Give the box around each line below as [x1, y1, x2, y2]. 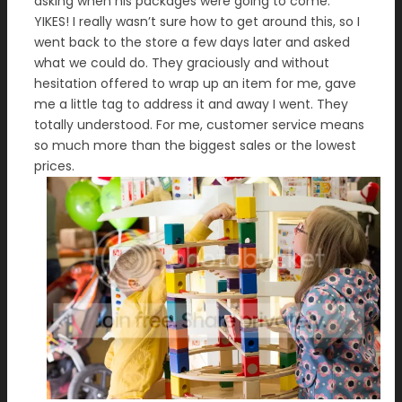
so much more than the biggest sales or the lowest [34, 136, 356, 155]
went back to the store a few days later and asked [34, 33, 350, 52]
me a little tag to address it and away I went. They [34, 95, 348, 114]
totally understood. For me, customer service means [34, 116, 364, 135]
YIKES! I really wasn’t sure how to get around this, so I [34, 13, 360, 31]
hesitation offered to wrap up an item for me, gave [34, 74, 356, 93]
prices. [34, 157, 74, 176]
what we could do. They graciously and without [34, 54, 329, 73]
